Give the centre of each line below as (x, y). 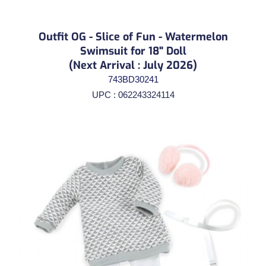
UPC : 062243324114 (133, 94)
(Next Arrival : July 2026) (133, 65)
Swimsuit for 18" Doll (133, 51)
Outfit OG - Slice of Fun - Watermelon (133, 37)
